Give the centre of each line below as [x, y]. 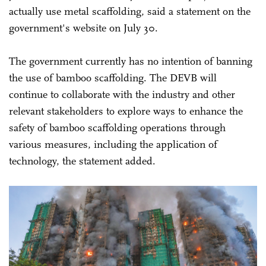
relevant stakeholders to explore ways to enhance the [126, 111]
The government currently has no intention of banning [131, 61]
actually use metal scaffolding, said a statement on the [130, 12]
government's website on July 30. [83, 28]
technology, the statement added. [82, 161]
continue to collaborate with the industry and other [122, 95]
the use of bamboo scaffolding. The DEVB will [113, 78]
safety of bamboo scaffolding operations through [117, 128]
